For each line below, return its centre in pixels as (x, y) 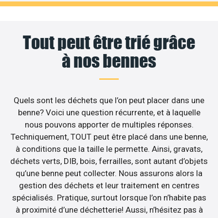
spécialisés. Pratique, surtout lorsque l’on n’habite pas (109, 197)
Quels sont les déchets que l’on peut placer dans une (109, 100)
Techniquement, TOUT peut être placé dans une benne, (109, 136)
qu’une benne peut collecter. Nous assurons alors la (109, 173)
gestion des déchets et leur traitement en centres (109, 185)
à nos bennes (109, 61)
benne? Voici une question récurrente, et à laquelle (109, 112)
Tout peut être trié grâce (109, 42)
